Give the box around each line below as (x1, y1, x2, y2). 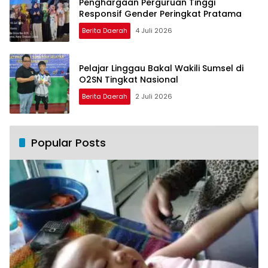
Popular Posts (31, 135, 106, 151)
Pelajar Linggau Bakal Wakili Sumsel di (79, 62, 243, 75)
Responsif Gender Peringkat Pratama (79, 7, 242, 20)
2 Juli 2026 (135, 92, 172, 102)
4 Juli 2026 (135, 25, 172, 35)
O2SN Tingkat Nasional (79, 74, 178, 86)
